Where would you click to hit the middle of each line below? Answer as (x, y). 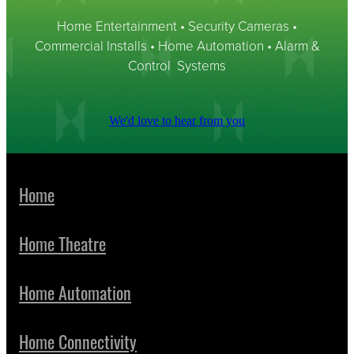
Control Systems (177, 65)
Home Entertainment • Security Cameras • (177, 25)
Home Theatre (62, 242)
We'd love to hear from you (177, 120)
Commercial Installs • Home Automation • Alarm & (177, 45)
